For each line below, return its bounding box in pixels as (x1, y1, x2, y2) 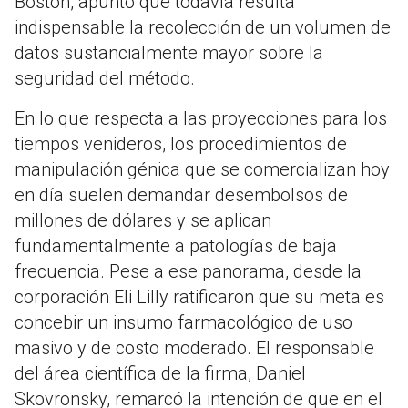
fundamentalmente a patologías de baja (15, 235, 337, 258)
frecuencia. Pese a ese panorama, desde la (15, 260, 362, 283)
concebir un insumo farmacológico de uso (15, 311, 352, 334)
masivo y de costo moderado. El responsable (15, 337, 374, 360)
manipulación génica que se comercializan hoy (15, 158, 390, 181)
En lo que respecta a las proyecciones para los (15, 107, 387, 130)
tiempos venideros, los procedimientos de (15, 133, 347, 156)
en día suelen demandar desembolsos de (15, 184, 348, 207)
